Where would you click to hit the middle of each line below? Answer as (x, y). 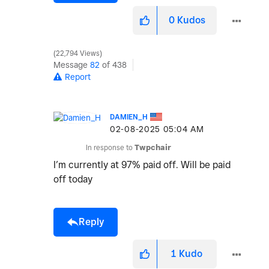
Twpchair (153, 148)
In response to (110, 148)
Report (78, 77)
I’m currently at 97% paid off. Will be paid (142, 165)
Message (72, 65)
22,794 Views (78, 54)
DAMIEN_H (129, 117)
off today (74, 180)
